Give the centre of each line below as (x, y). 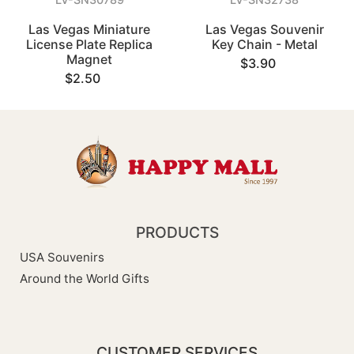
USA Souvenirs (62, 258)
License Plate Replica (90, 44)
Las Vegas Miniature (90, 29)
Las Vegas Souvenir (264, 29)
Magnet (90, 59)
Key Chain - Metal (264, 44)
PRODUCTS (177, 233)
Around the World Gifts (85, 279)
